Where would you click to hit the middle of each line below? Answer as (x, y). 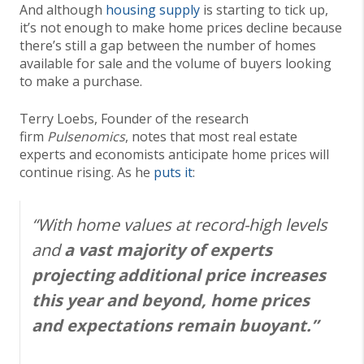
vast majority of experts (175, 250)
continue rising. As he (87, 173)
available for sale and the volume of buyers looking (175, 64)
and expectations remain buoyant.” (175, 326)
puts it (173, 173)
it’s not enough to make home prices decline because (181, 28)
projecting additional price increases (179, 275)
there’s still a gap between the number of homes (168, 46)
